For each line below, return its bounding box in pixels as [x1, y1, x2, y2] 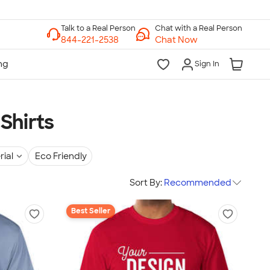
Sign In [195, 59, 219, 69]
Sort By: [130, 177, 162, 188]
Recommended [164, 177, 231, 188]
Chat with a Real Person [155, 23, 242, 33]
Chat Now [155, 34, 198, 45]
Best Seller [71, 206, 110, 216]
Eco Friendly [35, 150, 87, 162]
